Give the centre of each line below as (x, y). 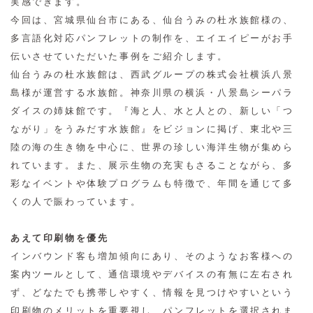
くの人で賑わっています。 (76, 202)
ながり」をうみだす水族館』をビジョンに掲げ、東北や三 (152, 129)
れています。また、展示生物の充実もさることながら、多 (152, 166)
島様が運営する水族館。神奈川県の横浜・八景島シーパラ (152, 93)
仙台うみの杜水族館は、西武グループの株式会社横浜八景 (152, 75)
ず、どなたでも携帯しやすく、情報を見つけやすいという (152, 293)
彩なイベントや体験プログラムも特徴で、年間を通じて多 (152, 184)
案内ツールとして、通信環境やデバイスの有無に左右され (152, 275)
